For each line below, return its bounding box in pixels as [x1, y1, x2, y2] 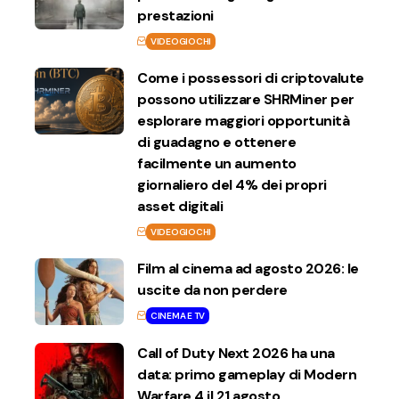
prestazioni [137, 5, 214, 25]
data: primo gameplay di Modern [137, 364, 356, 384]
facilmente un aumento [137, 153, 297, 173]
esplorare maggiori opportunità [137, 110, 349, 130]
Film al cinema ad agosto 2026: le [137, 258, 359, 278]
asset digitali [137, 196, 223, 216]
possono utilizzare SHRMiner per [137, 89, 354, 109]
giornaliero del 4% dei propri [137, 175, 327, 194]
